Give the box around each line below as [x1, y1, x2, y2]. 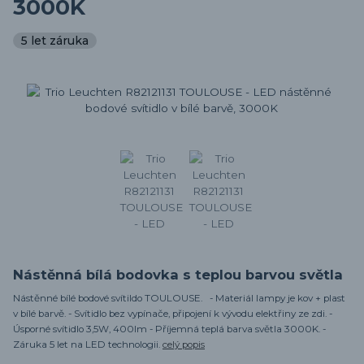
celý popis [162, 339, 205, 351]
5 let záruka [21, 32, 89, 48]
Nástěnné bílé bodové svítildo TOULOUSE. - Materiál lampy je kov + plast [13, 292, 345, 305]
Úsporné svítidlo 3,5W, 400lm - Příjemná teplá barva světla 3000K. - [13, 323, 326, 336]
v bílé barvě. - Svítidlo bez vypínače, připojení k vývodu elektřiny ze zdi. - [13, 308, 332, 320]
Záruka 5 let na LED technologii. [13, 339, 162, 351]
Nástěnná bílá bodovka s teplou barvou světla [13, 266, 343, 284]
